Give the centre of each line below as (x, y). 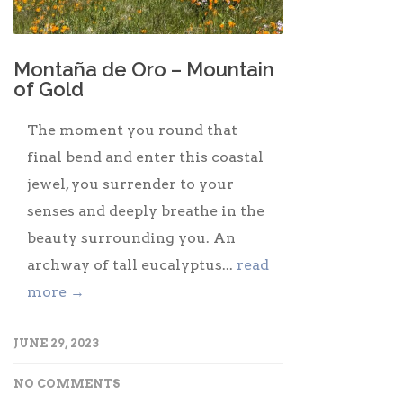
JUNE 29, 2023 (56, 343)
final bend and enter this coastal (145, 157)
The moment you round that (132, 130)
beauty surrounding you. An (131, 237)
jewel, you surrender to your (130, 184)
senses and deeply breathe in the (146, 210)
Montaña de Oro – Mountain (144, 69)
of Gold (49, 89)
